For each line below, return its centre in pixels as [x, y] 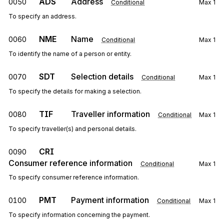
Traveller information [110, 114]
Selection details [102, 76]
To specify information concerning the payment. [79, 215]
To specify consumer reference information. [74, 177]
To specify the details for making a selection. [75, 91]
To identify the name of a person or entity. [70, 54]
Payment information [110, 200]
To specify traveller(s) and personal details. [72, 129]
